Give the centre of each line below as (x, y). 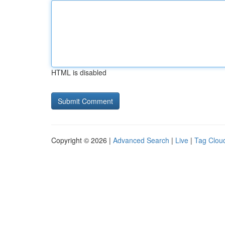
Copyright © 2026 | (82, 140)
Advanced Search (141, 140)
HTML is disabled (79, 72)
